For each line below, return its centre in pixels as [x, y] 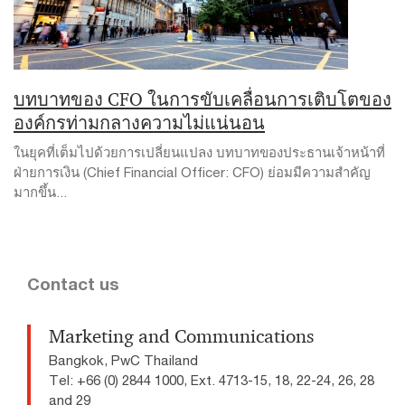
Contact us [73, 284]
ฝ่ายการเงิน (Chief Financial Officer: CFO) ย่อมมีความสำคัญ [192, 172]
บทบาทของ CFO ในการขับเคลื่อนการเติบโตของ [202, 99]
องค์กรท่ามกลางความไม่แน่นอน [139, 123]
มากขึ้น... [40, 192]
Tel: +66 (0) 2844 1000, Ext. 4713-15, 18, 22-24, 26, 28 [212, 380]
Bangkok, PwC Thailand [123, 360]
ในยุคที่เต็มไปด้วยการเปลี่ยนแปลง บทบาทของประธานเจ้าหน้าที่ [199, 152]
